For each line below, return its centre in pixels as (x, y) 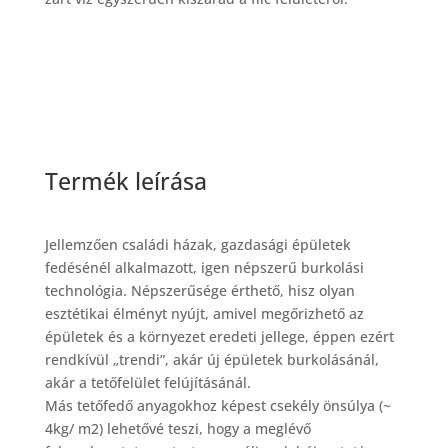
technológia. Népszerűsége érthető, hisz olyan (199, 290)
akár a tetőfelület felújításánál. (147, 382)
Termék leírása (125, 181)
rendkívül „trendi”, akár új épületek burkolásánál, (211, 359)
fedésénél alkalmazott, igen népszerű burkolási (204, 267)
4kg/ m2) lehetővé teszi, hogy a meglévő (177, 428)
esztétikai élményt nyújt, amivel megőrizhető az (204, 313)
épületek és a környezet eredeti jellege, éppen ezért (219, 336)
